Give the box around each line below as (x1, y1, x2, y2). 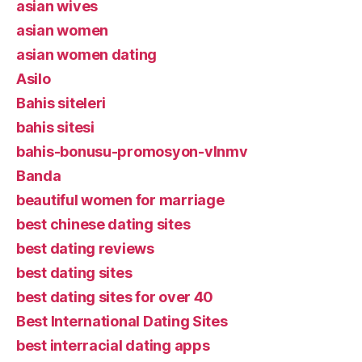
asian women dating (16, 45, 158, 63)
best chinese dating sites (16, 215, 191, 233)
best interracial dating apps (16, 336, 210, 354)
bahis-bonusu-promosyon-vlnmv (16, 142, 248, 160)
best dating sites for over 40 (16, 288, 214, 305)
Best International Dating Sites (16, 312, 228, 330)
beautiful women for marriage (16, 191, 225, 208)
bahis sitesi (16, 118, 95, 136)
